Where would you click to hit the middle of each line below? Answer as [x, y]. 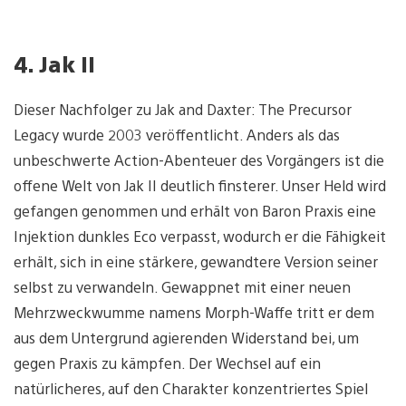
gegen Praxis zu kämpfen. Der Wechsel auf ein [167, 362]
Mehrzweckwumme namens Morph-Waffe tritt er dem [194, 312]
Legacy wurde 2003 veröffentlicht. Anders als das [177, 134]
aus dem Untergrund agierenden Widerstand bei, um [186, 337]
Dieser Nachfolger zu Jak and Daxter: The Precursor [183, 109]
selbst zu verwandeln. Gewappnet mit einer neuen [182, 286]
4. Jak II [54, 63]
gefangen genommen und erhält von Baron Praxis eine [195, 210]
